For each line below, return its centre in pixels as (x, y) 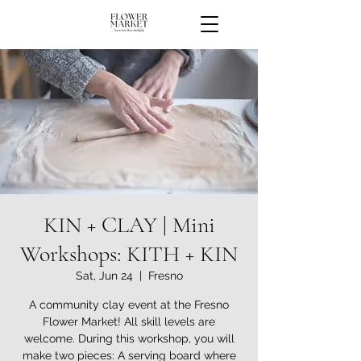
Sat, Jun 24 (104, 276)
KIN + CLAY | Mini (129, 225)
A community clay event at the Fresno (129, 305)
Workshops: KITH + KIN (129, 254)
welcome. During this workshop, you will (129, 338)
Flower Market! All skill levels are (129, 322)
